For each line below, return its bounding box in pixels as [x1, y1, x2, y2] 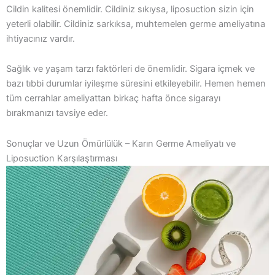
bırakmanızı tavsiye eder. [6, 107, 108, 119]
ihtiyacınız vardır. [6, 33, 75, 44]
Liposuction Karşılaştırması [6, 152, 117, 164]
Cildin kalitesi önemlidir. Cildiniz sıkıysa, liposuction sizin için [6, 3, 254, 15]
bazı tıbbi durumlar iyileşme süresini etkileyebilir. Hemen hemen [6, 78, 266, 90]
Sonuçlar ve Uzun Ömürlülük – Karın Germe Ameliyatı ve [6, 137, 236, 149]
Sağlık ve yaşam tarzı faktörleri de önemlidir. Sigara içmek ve [6, 63, 255, 75]
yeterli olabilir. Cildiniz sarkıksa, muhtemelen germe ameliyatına [6, 18, 265, 29]
